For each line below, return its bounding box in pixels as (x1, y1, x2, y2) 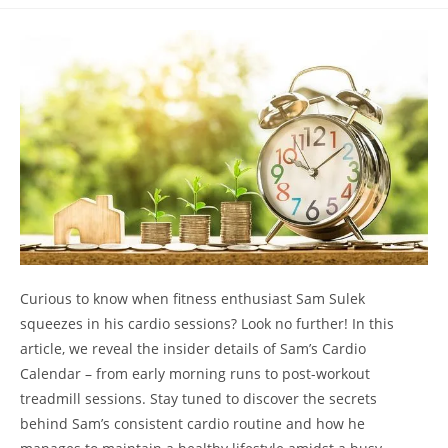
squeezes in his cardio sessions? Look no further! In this (20, 314, 394, 334)
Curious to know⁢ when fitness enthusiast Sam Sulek (20, 289, 365, 309)
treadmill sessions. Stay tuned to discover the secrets (20, 389, 377, 409)
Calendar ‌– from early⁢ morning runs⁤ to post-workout (20, 364, 370, 384)
